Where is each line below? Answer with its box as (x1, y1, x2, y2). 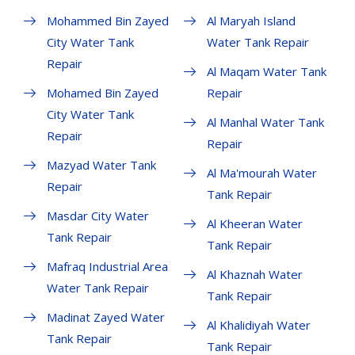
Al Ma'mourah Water (206, 165, 317, 181)
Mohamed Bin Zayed (47, 85, 158, 101)
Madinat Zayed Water (47, 309, 165, 326)
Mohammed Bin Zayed (47, 13, 169, 29)
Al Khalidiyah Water (206, 317, 311, 334)
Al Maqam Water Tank (206, 63, 326, 80)
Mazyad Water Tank (47, 157, 156, 174)
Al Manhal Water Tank (206, 114, 324, 131)
